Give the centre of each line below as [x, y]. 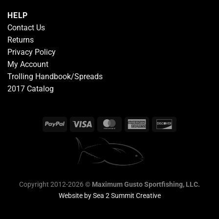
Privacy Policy [32, 52]
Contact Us [26, 28]
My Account [28, 65]
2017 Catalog [31, 89]
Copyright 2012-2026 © [55, 184]
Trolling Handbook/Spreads [55, 77]
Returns [21, 40]
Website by [76, 196]
